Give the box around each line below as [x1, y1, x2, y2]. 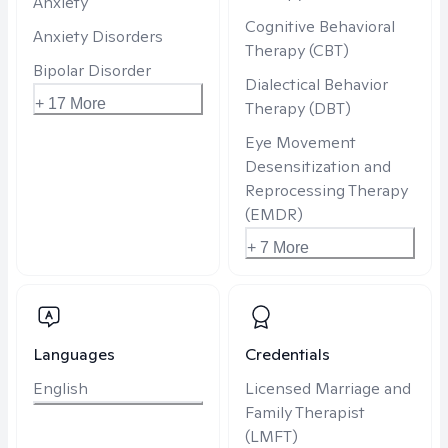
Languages [33, 344, 115, 365]
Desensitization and [245, 156, 391, 177]
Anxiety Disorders [33, 26, 163, 47]
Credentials [245, 344, 330, 365]
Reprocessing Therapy [245, 180, 408, 201]
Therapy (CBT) [245, 40, 349, 61]
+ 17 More [35, 95, 106, 112]
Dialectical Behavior [245, 74, 388, 95]
